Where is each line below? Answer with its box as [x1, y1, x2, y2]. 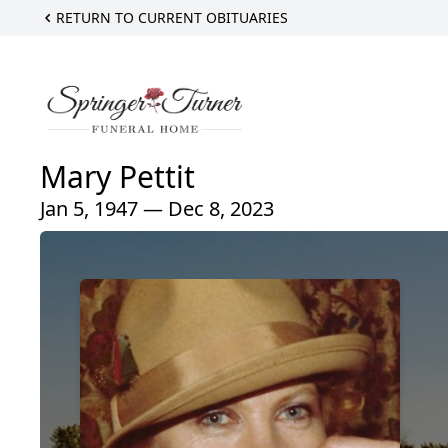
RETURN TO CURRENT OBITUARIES [56, 8, 288, 27]
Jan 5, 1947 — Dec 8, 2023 [40, 194, 274, 222]
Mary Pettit [40, 155, 195, 197]
